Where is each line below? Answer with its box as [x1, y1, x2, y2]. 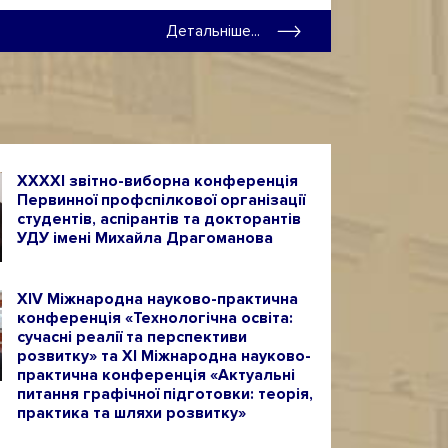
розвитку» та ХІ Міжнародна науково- [16, 347, 311, 367]
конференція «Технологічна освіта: [16, 309, 293, 329]
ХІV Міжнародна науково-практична [16, 290, 298, 310]
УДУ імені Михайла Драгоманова [16, 229, 273, 248]
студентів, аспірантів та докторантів [16, 210, 301, 229]
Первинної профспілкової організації [16, 191, 305, 210]
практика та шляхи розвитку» [16, 404, 246, 424]
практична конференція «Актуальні [16, 366, 295, 386]
